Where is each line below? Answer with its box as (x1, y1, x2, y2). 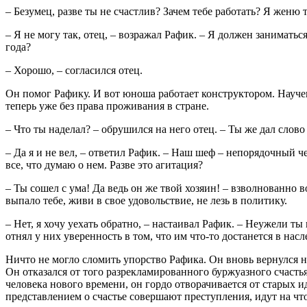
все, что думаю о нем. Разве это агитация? (5, 158, 203, 171)
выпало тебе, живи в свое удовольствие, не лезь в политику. (5, 194, 287, 206)
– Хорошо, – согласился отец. (5, 64, 143, 76)
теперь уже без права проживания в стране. (5, 99, 209, 112)
